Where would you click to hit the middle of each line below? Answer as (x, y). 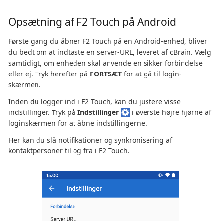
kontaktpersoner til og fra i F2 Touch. (69, 151)
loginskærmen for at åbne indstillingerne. (78, 123)
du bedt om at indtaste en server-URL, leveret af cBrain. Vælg (110, 52)
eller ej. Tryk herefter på (49, 74)
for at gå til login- (152, 74)
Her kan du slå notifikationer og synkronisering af (90, 140)
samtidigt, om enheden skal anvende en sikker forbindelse (106, 63)
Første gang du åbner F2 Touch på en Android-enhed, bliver (108, 41)
